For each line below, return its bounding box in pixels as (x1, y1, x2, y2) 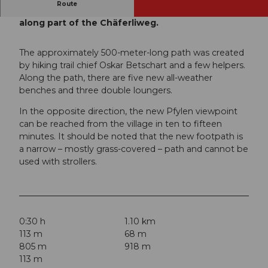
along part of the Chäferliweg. (19, 17, 159, 29)
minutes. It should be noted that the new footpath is (19, 130, 243, 142)
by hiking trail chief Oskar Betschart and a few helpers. (19, 59, 245, 71)
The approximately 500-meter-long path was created (19, 47, 244, 58)
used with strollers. (19, 156, 97, 167)
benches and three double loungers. (19, 84, 172, 96)
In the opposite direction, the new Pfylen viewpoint (19, 105, 237, 117)
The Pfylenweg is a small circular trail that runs (19, 5, 233, 16)
